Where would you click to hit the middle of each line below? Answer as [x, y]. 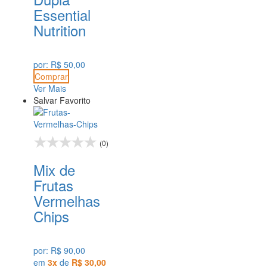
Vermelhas [67, 200]
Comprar [51, 76]
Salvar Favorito [62, 100]
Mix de [54, 169]
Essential [62, 14]
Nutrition [60, 30]
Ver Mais [50, 88]
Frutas [53, 185]
